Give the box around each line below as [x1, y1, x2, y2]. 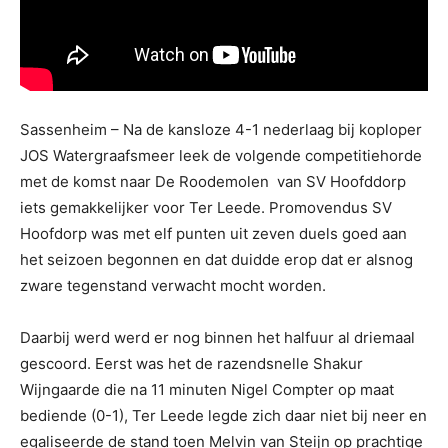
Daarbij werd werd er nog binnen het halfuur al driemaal [20, 327, 415, 347]
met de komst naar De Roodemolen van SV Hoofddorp [20, 171, 406, 191]
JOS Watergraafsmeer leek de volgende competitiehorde [20, 145, 422, 165]
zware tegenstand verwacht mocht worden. [20, 275, 326, 295]
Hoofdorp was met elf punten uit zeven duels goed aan [20, 223, 407, 243]
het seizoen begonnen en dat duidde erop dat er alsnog [20, 249, 413, 269]
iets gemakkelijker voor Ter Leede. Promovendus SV [20, 197, 392, 217]
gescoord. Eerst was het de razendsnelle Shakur [20, 353, 363, 373]
